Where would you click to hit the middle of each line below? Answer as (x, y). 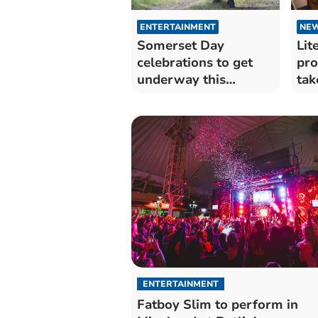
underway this (181, 79)
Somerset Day (180, 45)
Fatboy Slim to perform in (217, 305)
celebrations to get (194, 62)
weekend (164, 96)
